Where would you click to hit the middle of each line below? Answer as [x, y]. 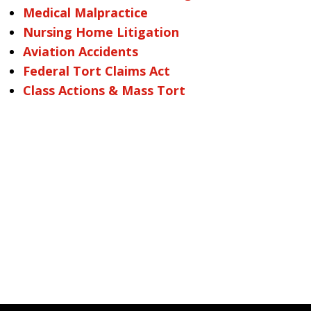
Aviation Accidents [80, 51]
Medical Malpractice [85, 12]
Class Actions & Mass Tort [104, 90]
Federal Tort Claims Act [96, 71]
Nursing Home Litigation [101, 32]
